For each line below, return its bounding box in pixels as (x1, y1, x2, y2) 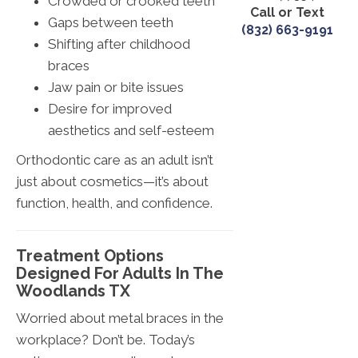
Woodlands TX (16, 281, 130, 301)
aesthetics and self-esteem (48, 122, 214, 139)
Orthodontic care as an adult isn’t (16, 152, 213, 169)
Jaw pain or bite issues (48, 79, 184, 96)
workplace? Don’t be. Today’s (16, 332, 195, 348)
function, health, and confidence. (16, 195, 213, 212)
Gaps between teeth (48, 14, 173, 31)
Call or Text (250, 4, 325, 20)
